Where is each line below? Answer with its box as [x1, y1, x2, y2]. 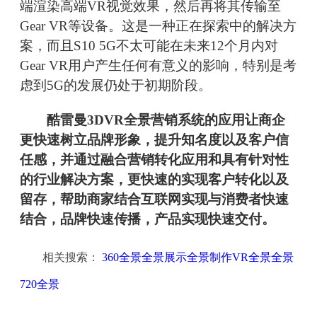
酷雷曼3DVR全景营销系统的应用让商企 [20, 113, 285, 128]
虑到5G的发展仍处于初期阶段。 [20, 78, 212, 93]
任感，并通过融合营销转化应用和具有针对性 [20, 152, 289, 168]
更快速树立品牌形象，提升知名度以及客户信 [20, 132, 289, 148]
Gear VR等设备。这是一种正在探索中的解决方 [20, 18, 296, 34]
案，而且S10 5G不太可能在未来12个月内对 [20, 38, 278, 54]
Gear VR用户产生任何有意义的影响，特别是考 [20, 58, 296, 74]
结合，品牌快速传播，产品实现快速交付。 [20, 212, 275, 227]
